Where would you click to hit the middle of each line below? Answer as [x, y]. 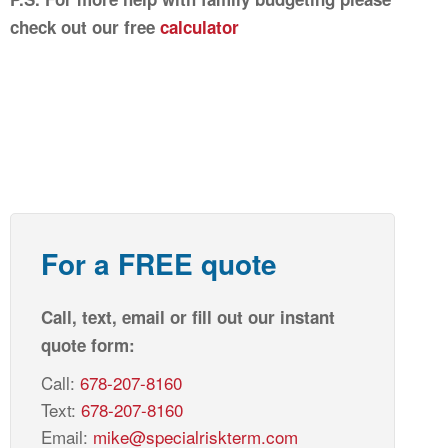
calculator [199, 27]
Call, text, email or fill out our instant [188, 317]
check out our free [85, 27]
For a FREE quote [159, 264]
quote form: [88, 345]
